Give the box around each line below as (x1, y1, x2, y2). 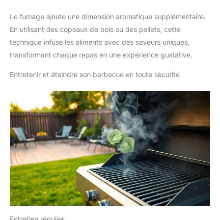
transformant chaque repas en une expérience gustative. (10, 51, 192, 59)
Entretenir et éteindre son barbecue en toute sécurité (10, 70, 180, 79)
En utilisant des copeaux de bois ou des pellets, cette (10, 25, 181, 34)
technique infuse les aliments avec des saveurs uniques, (10, 38, 190, 47)
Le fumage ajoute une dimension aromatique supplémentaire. (10, 12, 206, 21)
